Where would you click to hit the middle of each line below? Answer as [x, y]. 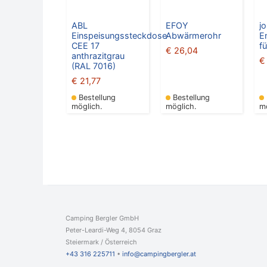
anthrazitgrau [98, 56]
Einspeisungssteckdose [119, 36]
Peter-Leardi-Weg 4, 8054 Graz [114, 230]
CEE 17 [86, 46]
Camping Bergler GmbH [102, 218]
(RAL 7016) [94, 66]
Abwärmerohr [193, 36]
